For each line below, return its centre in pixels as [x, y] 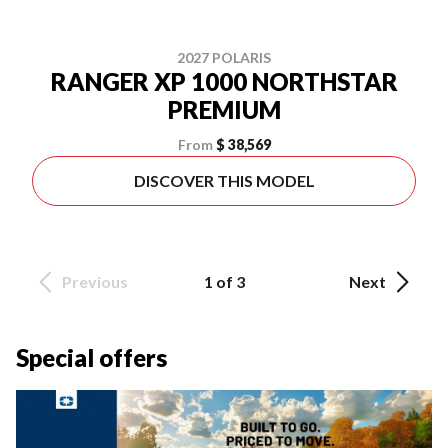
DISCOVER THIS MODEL [224, 180]
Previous [95, 281]
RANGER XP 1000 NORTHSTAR [224, 81]
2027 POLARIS [224, 57]
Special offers [91, 357]
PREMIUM [224, 109]
